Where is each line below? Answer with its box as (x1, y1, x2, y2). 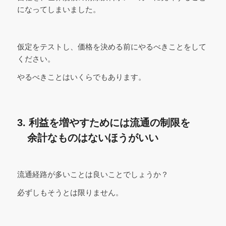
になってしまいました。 (17, 5, 100, 14)
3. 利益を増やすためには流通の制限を (17, 117, 190, 129)
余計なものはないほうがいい (17, 132, 158, 144)
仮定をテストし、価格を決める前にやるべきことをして (17, 42, 206, 51)
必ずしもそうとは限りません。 (17, 188, 123, 197)
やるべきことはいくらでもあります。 (17, 73, 146, 82)
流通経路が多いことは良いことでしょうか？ (17, 169, 168, 179)
